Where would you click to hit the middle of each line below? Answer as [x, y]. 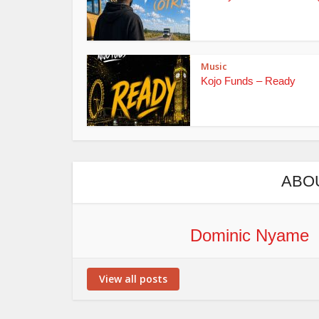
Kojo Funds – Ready [248, 80]
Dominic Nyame [250, 235]
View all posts [133, 278]
